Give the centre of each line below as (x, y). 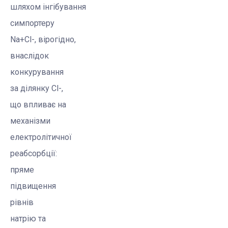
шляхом (26, 7)
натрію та (28, 219)
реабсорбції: (34, 154)
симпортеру (32, 23)
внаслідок (30, 56)
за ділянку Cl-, (37, 89)
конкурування (37, 72)
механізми (30, 121)
